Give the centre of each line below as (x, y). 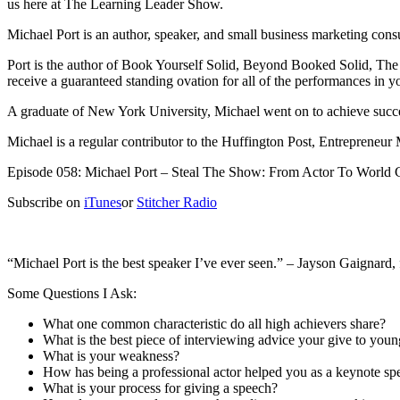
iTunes (103, 202)
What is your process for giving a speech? (160, 387)
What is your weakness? (111, 355)
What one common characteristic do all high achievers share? (214, 323)
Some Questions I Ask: (72, 293)
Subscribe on (46, 202)
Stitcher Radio (177, 202)
